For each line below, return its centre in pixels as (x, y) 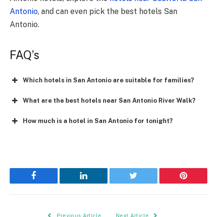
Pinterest (198, 183)
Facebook (50, 183)
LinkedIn (99, 183)
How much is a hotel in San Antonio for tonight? (98, 121)
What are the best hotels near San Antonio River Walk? (109, 101)
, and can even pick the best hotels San (108, 11)
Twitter (145, 183)
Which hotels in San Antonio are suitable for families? (108, 80)
